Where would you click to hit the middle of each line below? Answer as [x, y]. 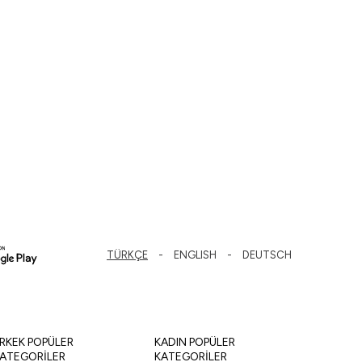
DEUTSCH [267, 255]
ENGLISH [195, 255]
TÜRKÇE [127, 255]
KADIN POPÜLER [195, 343]
